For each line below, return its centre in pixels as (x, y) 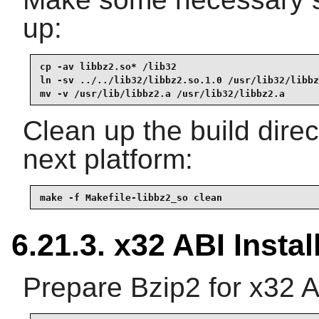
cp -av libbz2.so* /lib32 (108, 66)
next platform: (108, 159)
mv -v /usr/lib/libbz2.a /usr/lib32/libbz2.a (162, 93)
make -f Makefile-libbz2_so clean (131, 197)
